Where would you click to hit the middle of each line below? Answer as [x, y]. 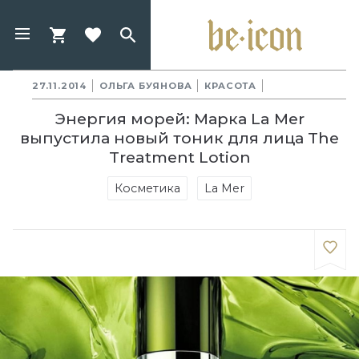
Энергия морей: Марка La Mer [179, 119]
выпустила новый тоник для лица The [179, 138]
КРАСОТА [231, 86]
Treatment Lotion [179, 157]
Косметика [147, 188]
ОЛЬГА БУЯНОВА [146, 86]
